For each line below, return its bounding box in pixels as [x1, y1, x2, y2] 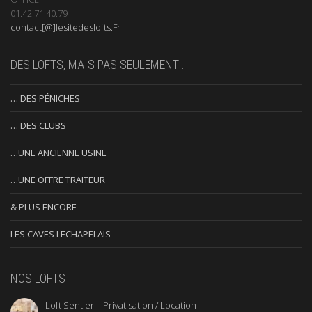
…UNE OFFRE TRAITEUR [10, 173, 105, 187]
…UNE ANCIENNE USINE [10, 146, 107, 159]
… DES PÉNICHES [10, 92, 80, 105]
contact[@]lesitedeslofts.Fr [10, 21, 120, 34]
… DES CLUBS [10, 119, 66, 132]
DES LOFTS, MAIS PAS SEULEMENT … [10, 57, 188, 72]
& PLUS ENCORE [10, 201, 77, 214]
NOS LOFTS [10, 271, 65, 286]
